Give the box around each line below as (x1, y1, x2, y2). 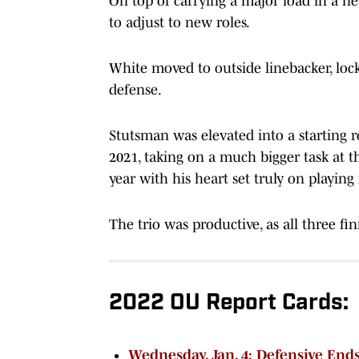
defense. (109, 81, 162, 98)
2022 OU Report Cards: (109, 292, 349, 315)
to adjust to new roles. (109, 14, 250, 30)
